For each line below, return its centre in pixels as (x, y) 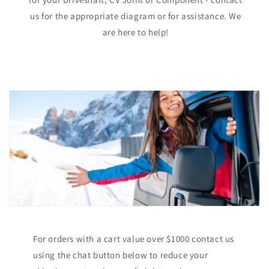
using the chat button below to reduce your (121, 255)
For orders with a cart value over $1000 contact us (134, 239)
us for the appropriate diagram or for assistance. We (136, 16)
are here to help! (136, 32)
